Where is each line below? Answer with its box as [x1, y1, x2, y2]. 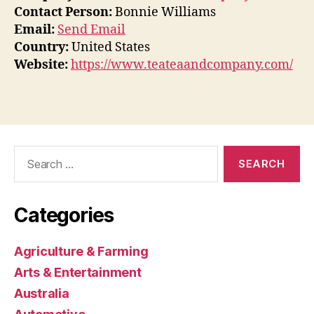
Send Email [57, 22, 125, 39]
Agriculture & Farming [14, 243, 149, 259]
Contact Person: [14, 4, 112, 21]
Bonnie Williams [112, 4, 216, 21]
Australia [14, 285, 69, 301]
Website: [14, 57, 68, 74]
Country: [14, 39, 69, 56]
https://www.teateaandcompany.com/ [71, 57, 293, 74]
